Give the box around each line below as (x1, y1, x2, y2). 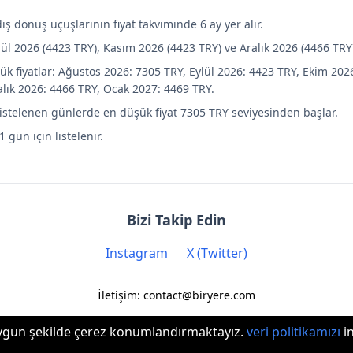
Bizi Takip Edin (127, 210, 226, 229)
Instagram (106, 244, 168, 262)
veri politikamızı (247, 323, 341, 340)
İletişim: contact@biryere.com (98, 288, 255, 303)
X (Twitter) (187, 244, 247, 262)
